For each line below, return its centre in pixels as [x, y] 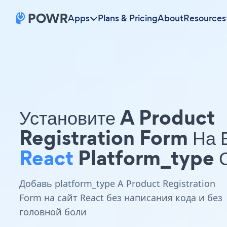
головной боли [53, 212]
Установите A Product [117, 117]
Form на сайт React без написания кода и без [121, 198]
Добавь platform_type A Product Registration [117, 183]
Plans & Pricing [128, 18]
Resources [205, 18]
